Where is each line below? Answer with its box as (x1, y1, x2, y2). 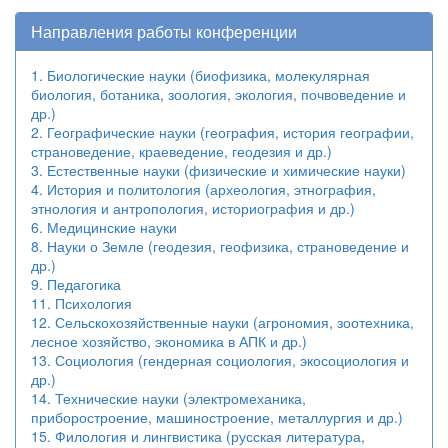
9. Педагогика (31, 274, 121, 294)
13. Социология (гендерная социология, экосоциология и (31, 350, 409, 370)
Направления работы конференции (31, 20, 297, 43)
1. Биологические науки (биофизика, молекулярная (31, 65, 370, 85)
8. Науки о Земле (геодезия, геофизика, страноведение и (31, 236, 409, 256)
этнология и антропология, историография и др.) (31, 198, 355, 218)
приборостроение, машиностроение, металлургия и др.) (31, 407, 403, 427)
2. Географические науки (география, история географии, (31, 122, 414, 142)
